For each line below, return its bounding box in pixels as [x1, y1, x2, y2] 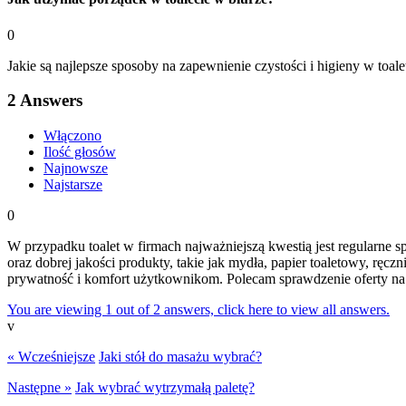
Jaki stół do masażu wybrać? [99, 348, 262, 364]
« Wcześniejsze [7, 348, 95, 364]
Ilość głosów [43, 143, 116, 159]
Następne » [7, 379, 72, 395]
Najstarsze [43, 176, 102, 192]
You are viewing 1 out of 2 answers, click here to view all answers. [7, 301, 390, 317]
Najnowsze [43, 159, 108, 176]
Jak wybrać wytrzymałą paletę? [75, 379, 255, 395]
